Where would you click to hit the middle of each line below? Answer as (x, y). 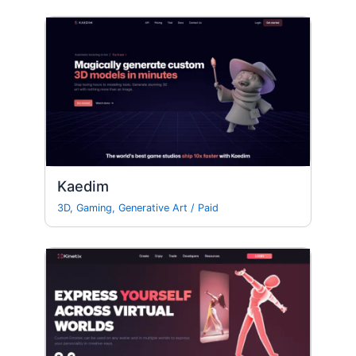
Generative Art (153, 208)
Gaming (95, 208)
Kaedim (83, 186)
